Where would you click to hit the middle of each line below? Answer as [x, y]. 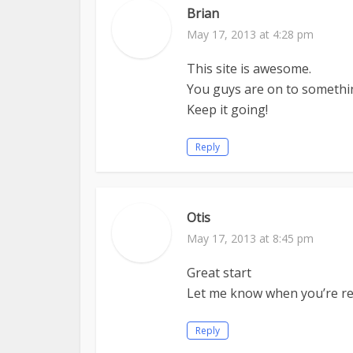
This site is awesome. [249, 69]
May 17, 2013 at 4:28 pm [250, 34]
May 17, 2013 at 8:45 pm [250, 238]
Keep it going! [227, 110]
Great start [219, 273]
